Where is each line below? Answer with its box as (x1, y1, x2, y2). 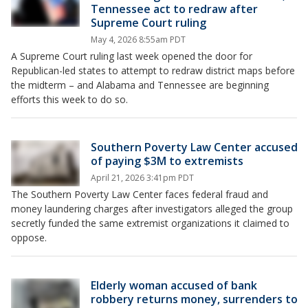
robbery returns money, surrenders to (91, 291, 298, 307)
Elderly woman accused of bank (91, 278, 257, 293)
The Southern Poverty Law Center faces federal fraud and (11, 188, 268, 201)
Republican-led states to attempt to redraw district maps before (11, 64, 295, 77)
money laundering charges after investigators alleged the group (11, 202, 293, 215)
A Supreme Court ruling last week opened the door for (11, 49, 252, 63)
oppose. (11, 231, 47, 244)
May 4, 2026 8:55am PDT (91, 34, 186, 45)
